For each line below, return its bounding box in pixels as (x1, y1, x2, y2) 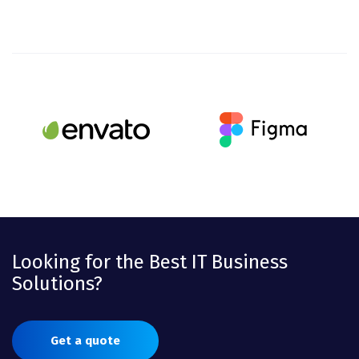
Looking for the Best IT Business (12, 250, 288, 273)
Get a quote (50, 333, 120, 348)
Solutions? (12, 272, 103, 295)
